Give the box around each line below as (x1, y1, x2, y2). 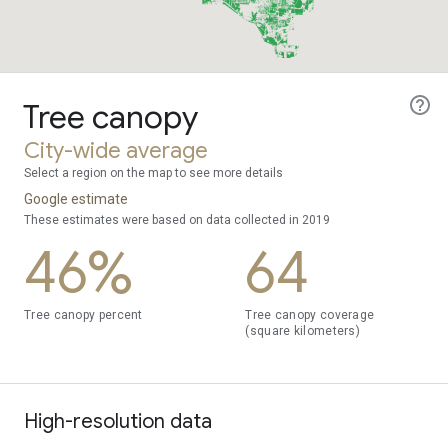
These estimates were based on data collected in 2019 (24, 213, 330, 227)
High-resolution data (24, 409, 212, 434)
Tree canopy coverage (245, 308, 375, 322)
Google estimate (24, 191, 128, 207)
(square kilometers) (245, 324, 361, 338)
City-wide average (24, 137, 208, 164)
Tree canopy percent (24, 308, 143, 322)
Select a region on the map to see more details (24, 166, 283, 180)
